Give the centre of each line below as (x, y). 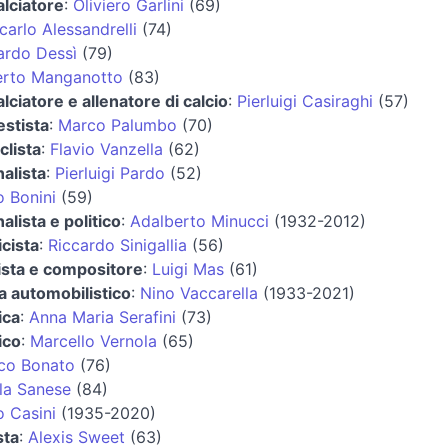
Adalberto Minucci (199, 220)
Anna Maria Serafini (102, 316)
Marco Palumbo (117, 124)
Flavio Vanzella (106, 148)
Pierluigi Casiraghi (304, 100)
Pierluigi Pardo (109, 172)
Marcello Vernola (93, 340)
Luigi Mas (187, 268)
